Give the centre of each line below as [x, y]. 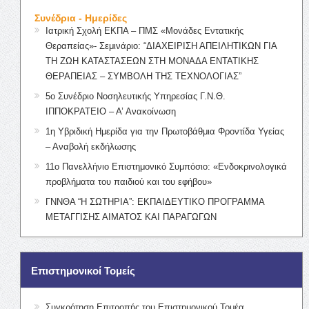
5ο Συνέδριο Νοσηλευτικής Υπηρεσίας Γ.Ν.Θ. [135, 96]
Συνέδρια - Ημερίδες [80, 18]
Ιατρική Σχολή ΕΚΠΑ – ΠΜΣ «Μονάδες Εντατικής [144, 30]
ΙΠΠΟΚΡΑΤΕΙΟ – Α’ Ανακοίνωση [110, 111]
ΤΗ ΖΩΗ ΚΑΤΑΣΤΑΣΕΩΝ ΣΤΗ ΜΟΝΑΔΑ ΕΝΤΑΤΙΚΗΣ [152, 61]
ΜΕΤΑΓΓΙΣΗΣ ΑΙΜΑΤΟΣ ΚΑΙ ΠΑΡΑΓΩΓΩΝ [131, 217]
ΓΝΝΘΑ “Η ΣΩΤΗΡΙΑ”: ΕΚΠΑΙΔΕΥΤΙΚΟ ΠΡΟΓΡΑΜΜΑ [154, 201]
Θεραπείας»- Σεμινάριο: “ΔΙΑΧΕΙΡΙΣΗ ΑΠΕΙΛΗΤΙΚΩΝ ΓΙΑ [161, 46]
